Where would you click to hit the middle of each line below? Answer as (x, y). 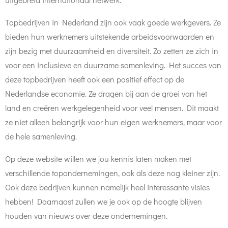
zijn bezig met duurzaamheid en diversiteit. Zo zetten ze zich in (112, 51)
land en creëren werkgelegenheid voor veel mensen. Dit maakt (112, 108)
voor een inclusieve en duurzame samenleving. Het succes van (113, 65)
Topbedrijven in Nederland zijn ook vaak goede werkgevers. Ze (113, 22)
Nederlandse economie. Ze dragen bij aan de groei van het (106, 93)
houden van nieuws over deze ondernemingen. (86, 216)
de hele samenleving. (41, 136)
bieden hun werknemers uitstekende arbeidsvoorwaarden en (110, 36)
